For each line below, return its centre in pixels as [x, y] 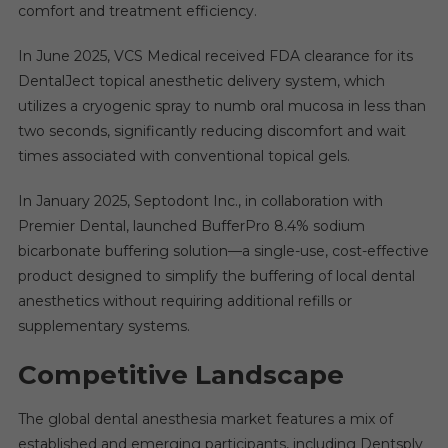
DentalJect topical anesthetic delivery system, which [201, 81]
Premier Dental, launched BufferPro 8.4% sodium [191, 226]
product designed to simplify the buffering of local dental [216, 276]
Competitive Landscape [180, 375]
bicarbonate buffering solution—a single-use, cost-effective [223, 251]
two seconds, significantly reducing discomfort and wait [211, 131]
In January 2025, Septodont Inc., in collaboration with [200, 201]
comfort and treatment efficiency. [137, 11]
